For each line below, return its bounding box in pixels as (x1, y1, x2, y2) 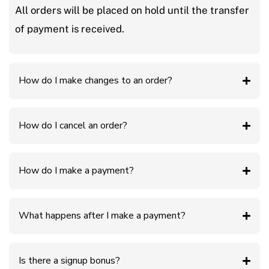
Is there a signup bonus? (19, 253, 120, 267)
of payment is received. (15, 22, 124, 35)
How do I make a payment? (19, 163, 134, 177)
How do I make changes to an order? (19, 73, 172, 87)
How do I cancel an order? (19, 118, 127, 132)
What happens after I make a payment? (19, 208, 186, 222)
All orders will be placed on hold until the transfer (15, 4, 249, 16)
